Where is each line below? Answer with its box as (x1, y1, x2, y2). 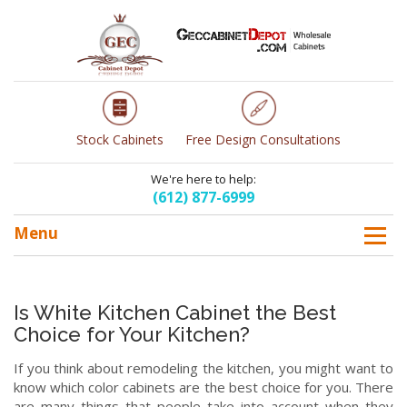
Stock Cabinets (75, 131, 164, 149)
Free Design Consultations (184, 131, 341, 149)
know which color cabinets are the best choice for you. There (14, 378, 393, 397)
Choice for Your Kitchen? (14, 323, 250, 347)
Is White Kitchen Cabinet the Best (14, 301, 336, 325)
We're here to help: (151, 171, 256, 188)
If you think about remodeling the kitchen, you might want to (14, 359, 393, 378)
